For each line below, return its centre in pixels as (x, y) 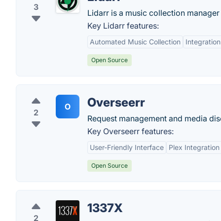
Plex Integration (194, 147)
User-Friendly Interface (127, 147)
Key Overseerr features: (130, 131)
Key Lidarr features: (123, 26)
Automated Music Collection (135, 42)
